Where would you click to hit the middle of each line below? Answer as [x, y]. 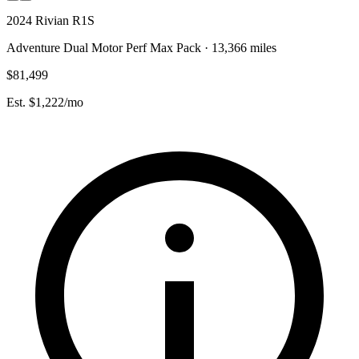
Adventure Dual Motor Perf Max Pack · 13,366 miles [141, 47]
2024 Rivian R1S [50, 20]
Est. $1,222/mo [45, 102]
